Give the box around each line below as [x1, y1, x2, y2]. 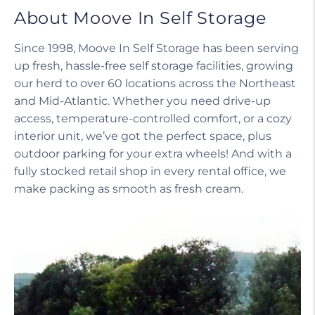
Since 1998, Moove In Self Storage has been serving [14, 41, 299, 55]
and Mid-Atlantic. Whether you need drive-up [14, 94, 271, 108]
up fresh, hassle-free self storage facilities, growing [14, 58, 293, 72]
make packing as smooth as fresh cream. [14, 181, 243, 195]
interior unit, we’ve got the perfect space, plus [14, 129, 271, 143]
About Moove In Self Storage [14, 7, 267, 28]
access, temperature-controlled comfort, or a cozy [14, 111, 292, 125]
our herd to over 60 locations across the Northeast [14, 76, 296, 90]
